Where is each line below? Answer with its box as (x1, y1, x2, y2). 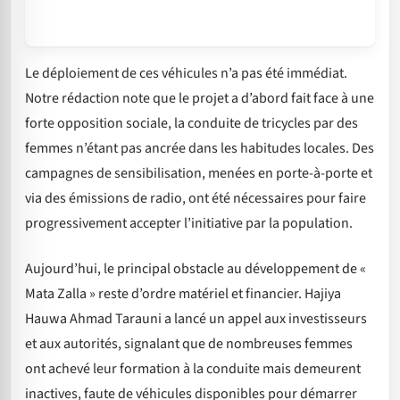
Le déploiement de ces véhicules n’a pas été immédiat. (25, 63, 347, 84)
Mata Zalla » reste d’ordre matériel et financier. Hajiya (25, 283, 341, 304)
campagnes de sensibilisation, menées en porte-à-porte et (25, 163, 372, 184)
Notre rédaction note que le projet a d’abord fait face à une (25, 88, 374, 109)
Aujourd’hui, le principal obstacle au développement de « (25, 258, 366, 279)
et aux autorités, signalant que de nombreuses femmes (25, 333, 353, 354)
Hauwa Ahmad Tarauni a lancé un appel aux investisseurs (25, 308, 367, 329)
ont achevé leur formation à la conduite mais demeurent (25, 358, 361, 379)
